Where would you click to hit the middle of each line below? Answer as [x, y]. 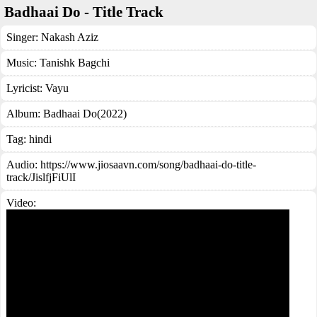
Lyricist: [26, 88]
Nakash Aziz [70, 37]
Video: [21, 203]
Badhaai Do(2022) [85, 114]
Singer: [24, 37]
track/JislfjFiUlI [41, 177]
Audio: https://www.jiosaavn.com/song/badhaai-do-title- [131, 165]
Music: [23, 63]
